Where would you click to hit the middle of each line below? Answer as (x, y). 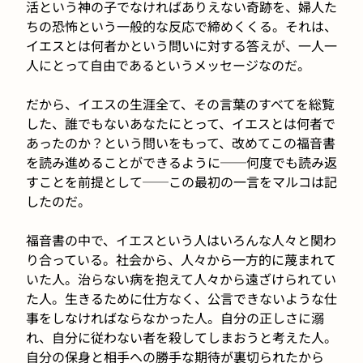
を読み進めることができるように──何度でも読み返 (181, 162)
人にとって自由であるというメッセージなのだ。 (168, 64)
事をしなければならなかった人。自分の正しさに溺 (175, 317)
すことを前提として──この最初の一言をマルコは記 (181, 181)
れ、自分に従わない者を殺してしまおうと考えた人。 (181, 337)
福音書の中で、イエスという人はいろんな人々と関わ (181, 239)
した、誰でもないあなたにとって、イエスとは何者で (181, 123)
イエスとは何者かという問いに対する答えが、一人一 (181, 45)
